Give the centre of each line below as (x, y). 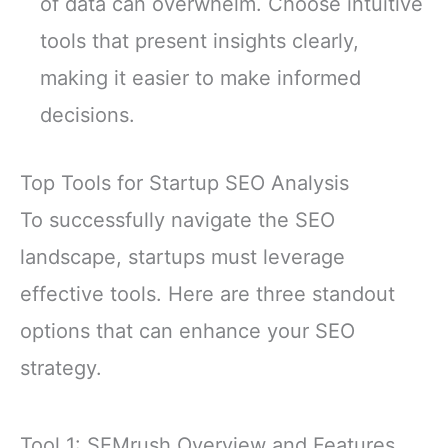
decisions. (87, 115)
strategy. (61, 367)
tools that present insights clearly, (199, 41)
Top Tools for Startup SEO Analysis (184, 182)
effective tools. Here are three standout (207, 293)
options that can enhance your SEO (187, 330)
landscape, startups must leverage (182, 256)
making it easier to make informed (200, 78)
